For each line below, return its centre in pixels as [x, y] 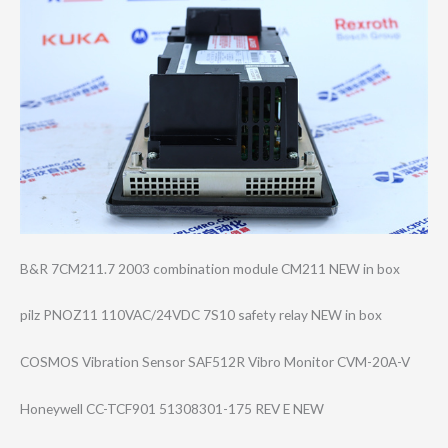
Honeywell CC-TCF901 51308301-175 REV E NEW [172, 409]
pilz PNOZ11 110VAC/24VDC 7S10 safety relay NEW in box [201, 315]
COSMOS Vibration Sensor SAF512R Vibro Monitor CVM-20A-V [215, 362]
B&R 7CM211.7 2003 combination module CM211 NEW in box [210, 268]
